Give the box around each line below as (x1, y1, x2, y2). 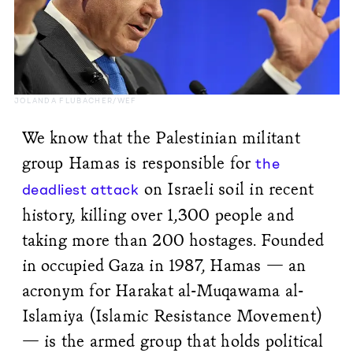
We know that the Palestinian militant (21, 126, 300, 148)
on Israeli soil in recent (139, 177, 314, 199)
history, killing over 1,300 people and (21, 203, 295, 225)
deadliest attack (21, 180, 139, 199)
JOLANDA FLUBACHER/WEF (13, 95, 137, 105)
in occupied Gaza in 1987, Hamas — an (21, 254, 307, 276)
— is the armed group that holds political (21, 329, 324, 351)
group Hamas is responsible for (21, 151, 256, 173)
